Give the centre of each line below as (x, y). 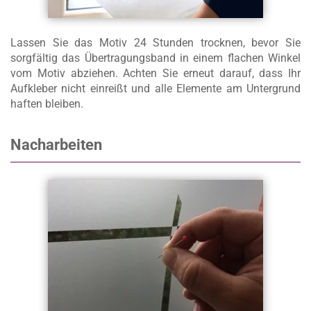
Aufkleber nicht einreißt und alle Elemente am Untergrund (155, 89)
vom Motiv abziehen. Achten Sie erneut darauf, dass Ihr (155, 74)
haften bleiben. (47, 104)
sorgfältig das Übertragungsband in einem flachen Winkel (155, 58)
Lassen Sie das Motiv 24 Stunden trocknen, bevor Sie (155, 43)
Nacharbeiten (56, 145)
